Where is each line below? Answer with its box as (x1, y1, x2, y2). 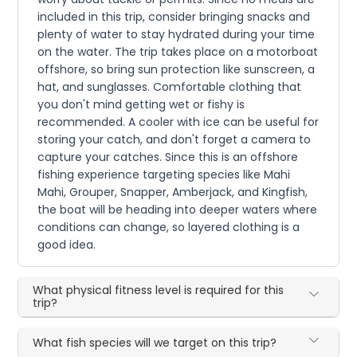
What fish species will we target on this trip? (33, 334, 277, 351)
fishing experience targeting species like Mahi (37, 166, 291, 182)
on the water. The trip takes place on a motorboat (37, 43, 319, 60)
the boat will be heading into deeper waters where (37, 201, 318, 218)
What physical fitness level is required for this (33, 281, 284, 298)
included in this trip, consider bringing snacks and (37, 8, 311, 25)
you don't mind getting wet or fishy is (37, 96, 245, 112)
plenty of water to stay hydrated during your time (37, 25, 316, 42)
